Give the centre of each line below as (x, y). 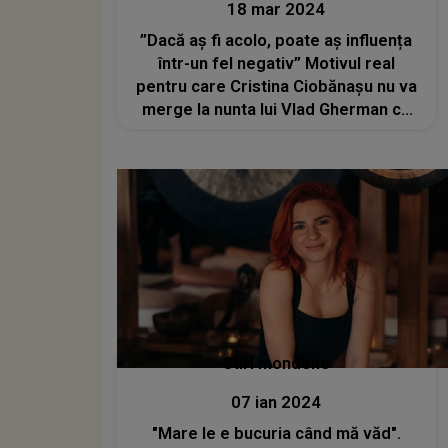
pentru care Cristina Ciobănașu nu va (276, 86)
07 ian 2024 (276, 403)
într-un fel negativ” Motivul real (276, 63)
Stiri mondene (276, 364)
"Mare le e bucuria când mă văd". (276, 434)
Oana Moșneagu (276, 132)
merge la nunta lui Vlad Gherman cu (276, 109)
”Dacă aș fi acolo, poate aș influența (276, 40)
